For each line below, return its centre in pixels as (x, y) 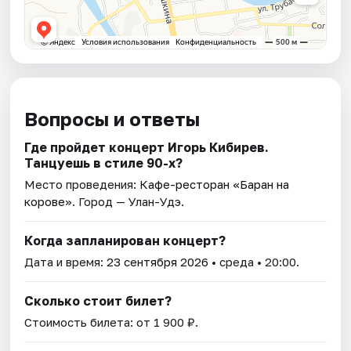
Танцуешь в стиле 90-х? (104, 163)
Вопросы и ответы (112, 118)
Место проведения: (82, 184)
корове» (49, 201)
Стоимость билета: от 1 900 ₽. (112, 322)
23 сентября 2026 (158, 261)
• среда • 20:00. (254, 261)
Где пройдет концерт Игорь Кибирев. (147, 147)
